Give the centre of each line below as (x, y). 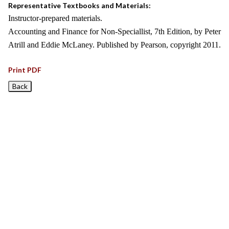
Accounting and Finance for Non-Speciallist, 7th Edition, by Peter (114, 31)
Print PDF (25, 70)
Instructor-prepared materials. (55, 18)
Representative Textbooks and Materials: (79, 5)
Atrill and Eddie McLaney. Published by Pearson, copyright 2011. (114, 45)
